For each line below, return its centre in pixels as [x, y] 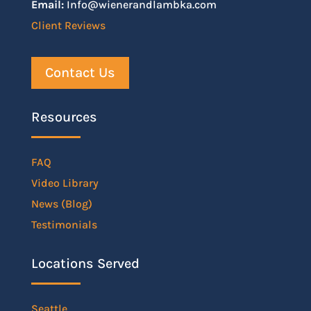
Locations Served [85, 263]
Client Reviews [68, 25]
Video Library [65, 183]
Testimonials [64, 224]
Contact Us [80, 72]
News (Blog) [61, 203]
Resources [64, 117]
